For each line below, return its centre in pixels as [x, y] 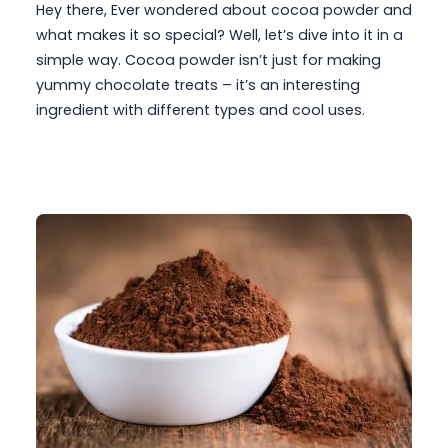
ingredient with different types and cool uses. [200, 110]
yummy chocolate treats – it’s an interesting [198, 85]
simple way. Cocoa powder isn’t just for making [208, 60]
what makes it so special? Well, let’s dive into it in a [219, 35]
